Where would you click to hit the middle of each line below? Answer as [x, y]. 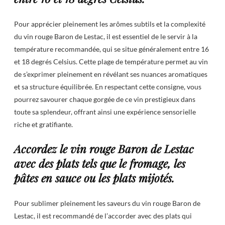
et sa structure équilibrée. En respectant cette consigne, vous [108, 86]
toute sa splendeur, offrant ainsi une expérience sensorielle [105, 111]
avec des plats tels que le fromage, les [100, 163]
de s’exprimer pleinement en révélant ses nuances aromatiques [111, 74]
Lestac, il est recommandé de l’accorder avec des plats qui [103, 215]
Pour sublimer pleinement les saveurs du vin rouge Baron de [107, 203]
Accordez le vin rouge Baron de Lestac [104, 149]
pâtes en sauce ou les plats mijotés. [94, 178]
